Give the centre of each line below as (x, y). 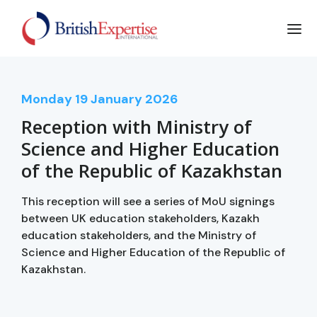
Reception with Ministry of (137, 126)
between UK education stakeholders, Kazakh (140, 218)
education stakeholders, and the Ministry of (139, 235)
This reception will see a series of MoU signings (148, 201)
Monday (47, 99)
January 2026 (134, 99)
